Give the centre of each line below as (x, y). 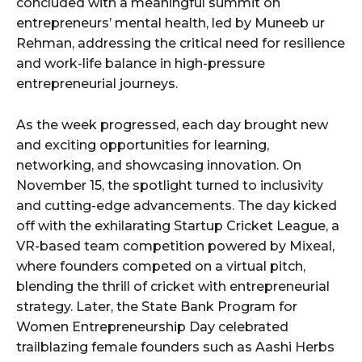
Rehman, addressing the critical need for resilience (181, 44)
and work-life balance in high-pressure (141, 64)
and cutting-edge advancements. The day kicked (177, 206)
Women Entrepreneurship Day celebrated (152, 327)
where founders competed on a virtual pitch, (161, 267)
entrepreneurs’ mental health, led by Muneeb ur (170, 23)
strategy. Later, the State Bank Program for (157, 307)
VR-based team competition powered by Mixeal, (175, 246)
